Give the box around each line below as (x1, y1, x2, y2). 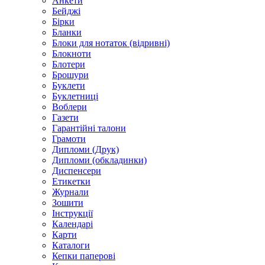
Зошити (52, 198, 83, 208)
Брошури (52, 70, 89, 80)
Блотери (52, 59, 85, 69)
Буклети (52, 80, 85, 91)
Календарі (52, 219, 93, 229)
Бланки (52, 27, 82, 37)
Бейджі (52, 6, 80, 16)
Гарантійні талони (52, 123, 126, 133)
